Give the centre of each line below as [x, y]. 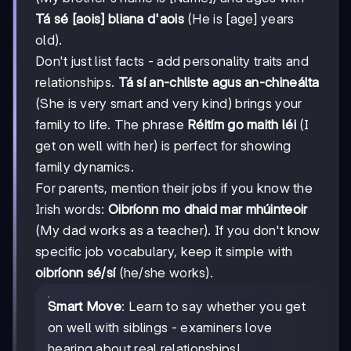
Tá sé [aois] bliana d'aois [110, 18]
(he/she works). [165, 272]
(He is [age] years [239, 18]
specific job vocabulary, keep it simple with [164, 251]
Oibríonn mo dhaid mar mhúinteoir [208, 209]
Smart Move [85, 306]
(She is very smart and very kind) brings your [169, 103]
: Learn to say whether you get [214, 306]
